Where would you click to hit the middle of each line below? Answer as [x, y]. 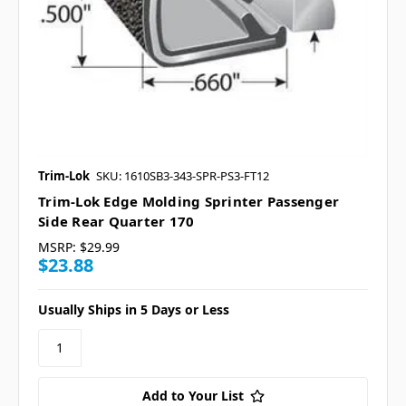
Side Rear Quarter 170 [116, 221]
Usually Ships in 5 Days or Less [134, 309]
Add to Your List [193, 395]
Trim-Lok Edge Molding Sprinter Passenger [188, 201]
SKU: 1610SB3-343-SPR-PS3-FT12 [183, 175]
